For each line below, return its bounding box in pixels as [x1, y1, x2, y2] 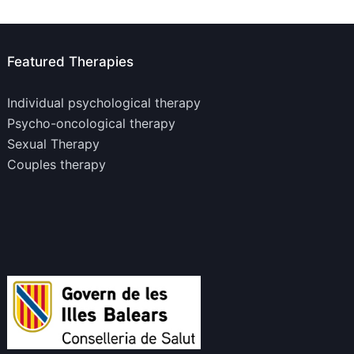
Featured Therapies [7, 54, 134, 70]
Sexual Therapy [7, 136, 100, 153]
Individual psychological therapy [7, 95, 201, 111]
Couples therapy [7, 156, 107, 173]
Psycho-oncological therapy [7, 115, 176, 132]
